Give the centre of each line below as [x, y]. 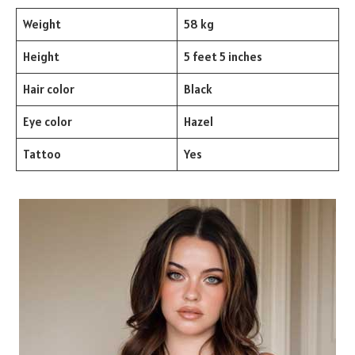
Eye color [47, 122]
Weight [42, 25]
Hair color [48, 90]
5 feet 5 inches [223, 57]
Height [41, 57]
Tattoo [42, 155]
